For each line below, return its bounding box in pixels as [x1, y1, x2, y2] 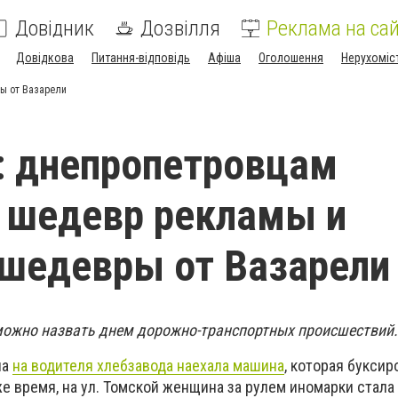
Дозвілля [140, 16, 220, 41]
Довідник [15, 16, 94, 41]
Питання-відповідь [92, 51, 190, 65]
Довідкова [16, 51, 74, 65]
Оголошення [259, 51, 323, 65]
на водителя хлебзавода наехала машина [12, 356, 284, 376]
